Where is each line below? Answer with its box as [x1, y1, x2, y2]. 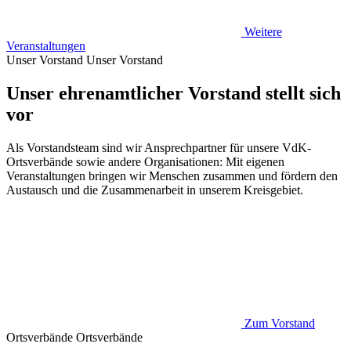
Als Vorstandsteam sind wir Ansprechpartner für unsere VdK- [6, 140, 311, 154]
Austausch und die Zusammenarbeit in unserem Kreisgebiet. [6, 183, 303, 197]
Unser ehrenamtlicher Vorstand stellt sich [6, 83, 341, 103]
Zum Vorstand [244, 316, 315, 330]
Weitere [244, 25, 282, 39]
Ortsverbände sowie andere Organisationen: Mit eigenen [6, 154, 284, 168]
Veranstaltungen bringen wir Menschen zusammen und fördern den [6, 168, 338, 183]
